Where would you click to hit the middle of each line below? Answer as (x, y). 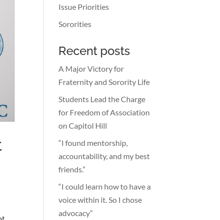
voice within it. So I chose (100, 200)
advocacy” (76, 213)
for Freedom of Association (104, 112)
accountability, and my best (104, 156)
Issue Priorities (84, 7)
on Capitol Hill (83, 125)
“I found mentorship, (93, 143)
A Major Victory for (91, 69)
